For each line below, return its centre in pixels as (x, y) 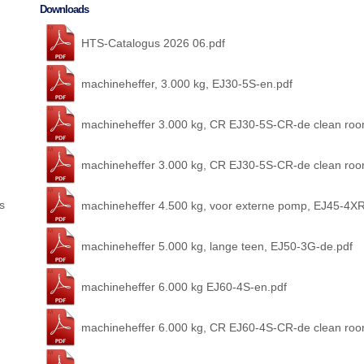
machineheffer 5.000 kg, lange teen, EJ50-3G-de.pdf (217, 247)
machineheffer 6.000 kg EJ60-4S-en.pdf (184, 287)
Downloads (64, 10)
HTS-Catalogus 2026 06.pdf (153, 43)
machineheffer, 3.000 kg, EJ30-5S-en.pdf (187, 84)
